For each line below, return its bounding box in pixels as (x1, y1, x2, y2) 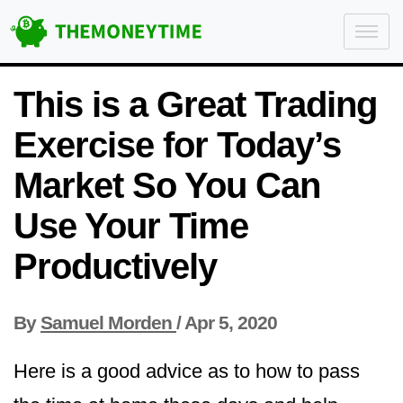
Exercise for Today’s (13, 125, 341, 165)
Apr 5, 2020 (184, 311, 277, 333)
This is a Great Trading (13, 85, 377, 124)
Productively (13, 246, 217, 286)
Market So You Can (13, 166, 320, 205)
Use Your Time (13, 206, 248, 246)
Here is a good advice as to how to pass (13, 360, 360, 383)
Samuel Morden (40, 311, 172, 333)
